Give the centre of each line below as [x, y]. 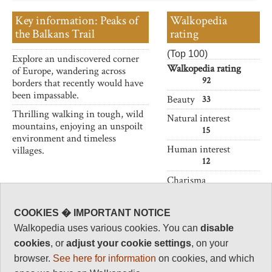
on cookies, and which [206, 259]
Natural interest [199, 118]
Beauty [181, 99]
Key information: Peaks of [77, 20]
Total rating [191, 242]
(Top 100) [188, 53]
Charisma [187, 180]
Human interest [199, 149]
